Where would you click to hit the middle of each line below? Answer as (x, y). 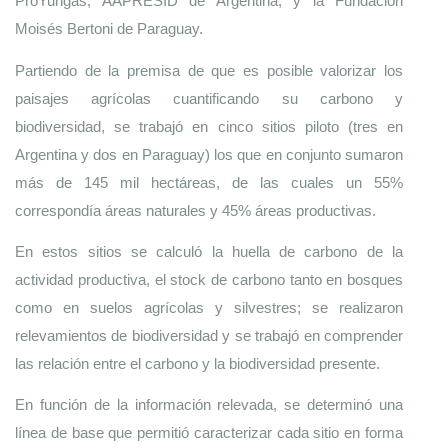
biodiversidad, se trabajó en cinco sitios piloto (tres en (209, 126)
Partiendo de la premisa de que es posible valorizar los (209, 70)
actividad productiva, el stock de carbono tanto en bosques (209, 279)
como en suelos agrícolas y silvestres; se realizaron (209, 307)
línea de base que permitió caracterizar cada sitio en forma (209, 433)
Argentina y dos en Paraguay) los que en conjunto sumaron (209, 154)
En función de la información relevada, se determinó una (209, 405)
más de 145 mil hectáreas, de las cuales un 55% (209, 182)
